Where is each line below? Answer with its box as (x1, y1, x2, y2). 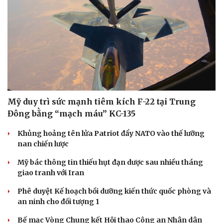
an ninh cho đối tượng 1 (17, 197, 99, 206)
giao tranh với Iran (17, 168, 84, 177)
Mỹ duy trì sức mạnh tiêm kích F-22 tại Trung (7, 96, 196, 107)
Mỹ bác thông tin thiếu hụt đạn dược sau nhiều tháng (17, 157, 203, 167)
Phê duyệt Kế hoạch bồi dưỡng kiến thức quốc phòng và (17, 186, 211, 196)
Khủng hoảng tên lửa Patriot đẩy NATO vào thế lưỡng (17, 128, 205, 138)
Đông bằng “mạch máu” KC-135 (7, 108, 135, 118)
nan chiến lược (17, 139, 69, 148)
